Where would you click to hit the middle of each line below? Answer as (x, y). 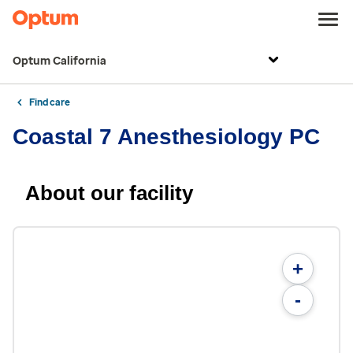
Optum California (59, 61)
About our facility (109, 193)
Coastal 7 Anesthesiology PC (166, 137)
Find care (50, 102)
